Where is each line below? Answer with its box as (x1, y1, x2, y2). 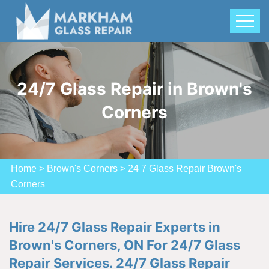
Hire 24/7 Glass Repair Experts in (9, 219, 220, 235)
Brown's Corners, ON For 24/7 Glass (9, 237, 240, 253)
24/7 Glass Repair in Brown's (17, 78, 252, 99)
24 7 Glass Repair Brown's (128, 163, 241, 174)
